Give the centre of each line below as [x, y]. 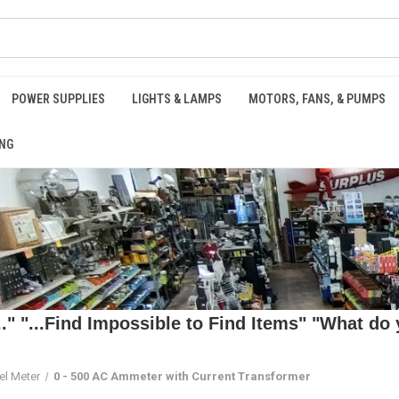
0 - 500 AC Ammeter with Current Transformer [183, 376]
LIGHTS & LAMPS [177, 99]
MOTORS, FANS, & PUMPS [317, 99]
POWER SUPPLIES [58, 99]
